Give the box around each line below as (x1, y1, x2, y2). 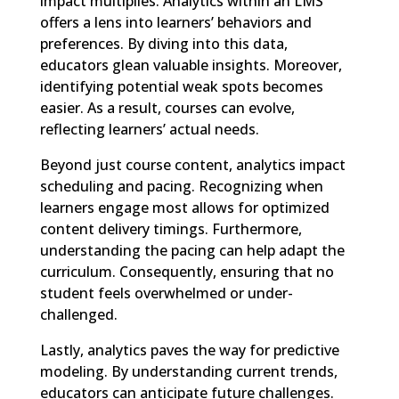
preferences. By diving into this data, (39, 34, 288, 53)
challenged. (39, 305, 118, 324)
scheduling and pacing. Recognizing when (39, 176, 323, 196)
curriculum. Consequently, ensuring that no (39, 262, 334, 281)
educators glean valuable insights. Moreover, (39, 55, 342, 75)
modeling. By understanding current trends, (39, 362, 338, 381)
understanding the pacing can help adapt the (39, 240, 345, 260)
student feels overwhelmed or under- (39, 283, 293, 303)
